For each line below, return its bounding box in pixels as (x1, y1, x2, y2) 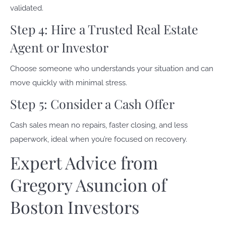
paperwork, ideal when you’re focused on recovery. (10, 135, 187, 144)
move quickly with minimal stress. (10, 78, 127, 87)
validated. (10, 4, 43, 13)
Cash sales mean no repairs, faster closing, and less (10, 121, 188, 130)
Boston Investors (10, 195, 139, 218)
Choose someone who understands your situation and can (10, 64, 213, 73)
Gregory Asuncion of (10, 173, 166, 196)
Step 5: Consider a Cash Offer (10, 95, 175, 112)
